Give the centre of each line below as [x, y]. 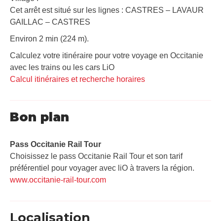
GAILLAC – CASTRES [50, 22]
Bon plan [39, 117]
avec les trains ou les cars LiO [62, 67]
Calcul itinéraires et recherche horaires [77, 79]
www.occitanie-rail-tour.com [58, 180]
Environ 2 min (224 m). [49, 38]
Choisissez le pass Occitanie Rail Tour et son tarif [96, 156]
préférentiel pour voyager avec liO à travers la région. [102, 168]
